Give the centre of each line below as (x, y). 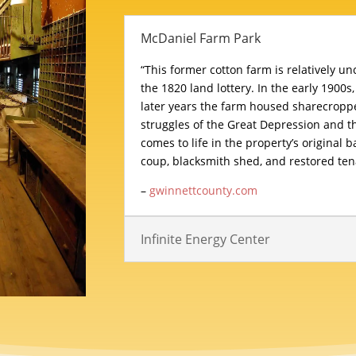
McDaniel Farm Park (200, 39)
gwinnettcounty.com (203, 191)
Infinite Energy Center (205, 240)
